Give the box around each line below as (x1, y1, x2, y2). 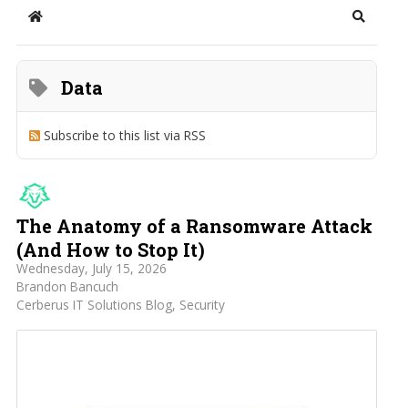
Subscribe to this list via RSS (44, 126, 207, 144)
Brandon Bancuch (15, 278, 118, 296)
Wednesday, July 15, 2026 (15, 260, 167, 278)
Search (357, 15, 400, 32)
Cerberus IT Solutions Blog (15, 296, 172, 314)
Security (178, 296, 225, 314)
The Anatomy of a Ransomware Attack (15, 214, 372, 239)
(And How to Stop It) (15, 238, 205, 262)
